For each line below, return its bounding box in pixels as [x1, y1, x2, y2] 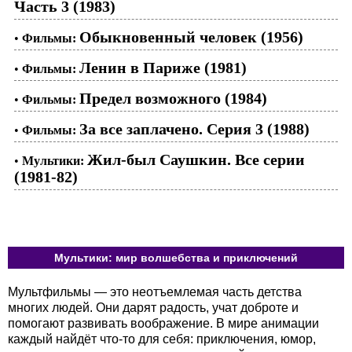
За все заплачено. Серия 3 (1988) [79, 120, 310, 137]
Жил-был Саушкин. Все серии [87, 151, 305, 168]
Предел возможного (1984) [79, 90, 267, 107]
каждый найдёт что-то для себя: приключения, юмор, [8, 332, 316, 346]
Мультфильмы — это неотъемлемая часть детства [8, 285, 302, 299]
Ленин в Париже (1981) [79, 59, 247, 76]
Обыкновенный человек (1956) [79, 28, 303, 46]
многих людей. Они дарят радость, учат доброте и [8, 301, 299, 314]
